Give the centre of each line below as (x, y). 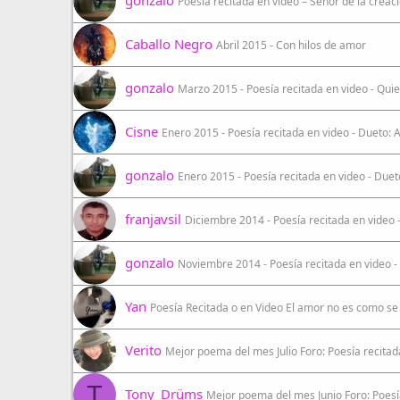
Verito (143, 350)
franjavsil (153, 219)
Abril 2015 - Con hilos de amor (291, 45)
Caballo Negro (169, 44)
